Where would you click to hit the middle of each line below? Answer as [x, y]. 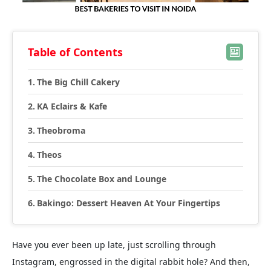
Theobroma [61, 130]
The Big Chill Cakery [78, 82]
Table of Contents [75, 52]
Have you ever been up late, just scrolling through [114, 245]
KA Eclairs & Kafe [72, 106]
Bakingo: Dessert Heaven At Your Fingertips [128, 203]
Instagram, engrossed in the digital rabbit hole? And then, [131, 262]
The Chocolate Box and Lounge [101, 179]
